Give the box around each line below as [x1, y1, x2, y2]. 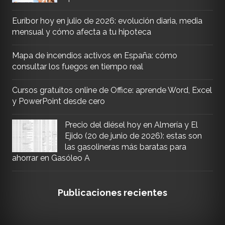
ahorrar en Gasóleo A [12, 153, 90, 163]
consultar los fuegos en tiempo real [12, 62, 143, 71]
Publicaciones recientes [57, 187, 167, 198]
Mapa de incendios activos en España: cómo [12, 51, 177, 60]
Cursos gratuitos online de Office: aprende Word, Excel [12, 85, 212, 95]
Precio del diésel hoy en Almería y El [64, 120, 198, 130]
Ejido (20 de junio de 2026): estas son [64, 131, 202, 141]
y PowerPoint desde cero [12, 96, 105, 106]
